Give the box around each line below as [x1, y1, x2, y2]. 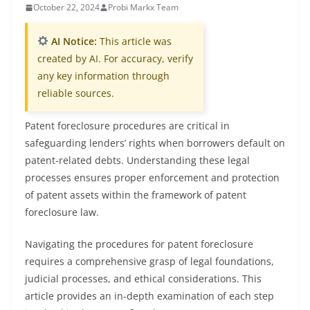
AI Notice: [48, 35, 97, 48]
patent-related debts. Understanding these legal [25, 154, 250, 167]
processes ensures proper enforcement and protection [25, 171, 280, 184]
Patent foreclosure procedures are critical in [25, 119, 230, 132]
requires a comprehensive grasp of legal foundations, [25, 255, 274, 268]
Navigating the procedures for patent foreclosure [25, 237, 253, 250]
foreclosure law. [25, 206, 99, 219]
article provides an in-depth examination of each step [25, 289, 274, 302]
